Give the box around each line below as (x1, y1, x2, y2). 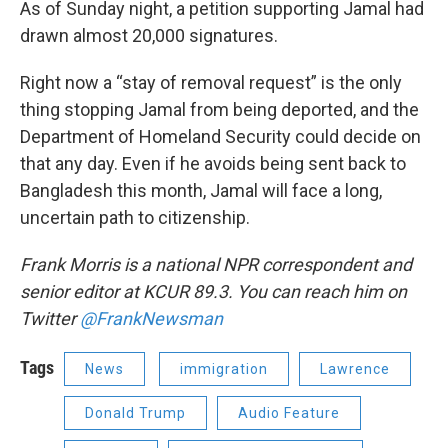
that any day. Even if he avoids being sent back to (20, 153, 406, 175)
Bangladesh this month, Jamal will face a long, (20, 180, 382, 202)
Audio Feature (238, 405, 340, 422)
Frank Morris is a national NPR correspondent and (20, 254, 412, 276)
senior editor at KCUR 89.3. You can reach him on (20, 281, 407, 303)
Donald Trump (85, 405, 186, 422)
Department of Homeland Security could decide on (20, 126, 421, 148)
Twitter (20, 308, 80, 330)
